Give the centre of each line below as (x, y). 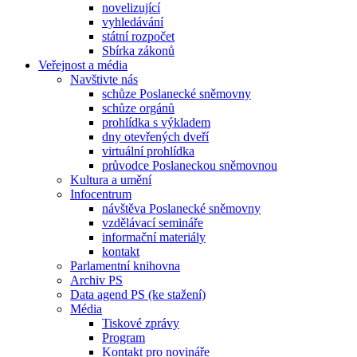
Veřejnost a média (83, 65)
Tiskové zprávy (141, 324)
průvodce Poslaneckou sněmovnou (190, 166)
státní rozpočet (138, 37)
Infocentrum (101, 194)
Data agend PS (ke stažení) (138, 295)
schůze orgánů (138, 108)
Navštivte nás (104, 80)
